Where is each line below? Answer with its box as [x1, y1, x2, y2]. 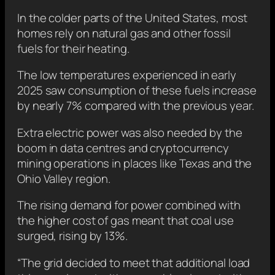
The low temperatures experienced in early [17, 67, 236, 83]
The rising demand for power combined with [17, 197, 241, 214]
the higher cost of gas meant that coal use [17, 212, 234, 229]
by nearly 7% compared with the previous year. [17, 98, 254, 114]
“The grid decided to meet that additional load [17, 254, 250, 271]
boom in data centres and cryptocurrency [17, 139, 230, 156]
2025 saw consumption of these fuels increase [17, 82, 257, 99]
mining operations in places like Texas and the [17, 155, 252, 171]
